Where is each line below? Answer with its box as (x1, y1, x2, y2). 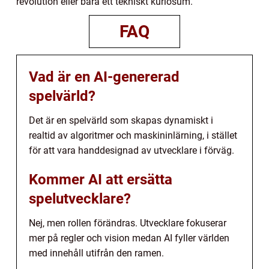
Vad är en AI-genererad (29, 68, 180, 86)
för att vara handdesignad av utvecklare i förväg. (29, 145, 234, 157)
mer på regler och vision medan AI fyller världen (29, 232, 229, 244)
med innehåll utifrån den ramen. (29, 247, 164, 259)
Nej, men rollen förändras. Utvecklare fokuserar (29, 217, 226, 229)
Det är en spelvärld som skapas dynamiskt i (29, 115, 213, 127)
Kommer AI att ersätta (29, 171, 172, 189)
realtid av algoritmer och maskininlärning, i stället (29, 130, 237, 142)
